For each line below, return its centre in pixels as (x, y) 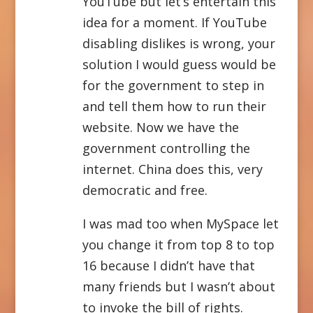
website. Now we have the (160, 127)
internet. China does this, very (172, 169)
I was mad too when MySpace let (180, 223)
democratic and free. (145, 190)
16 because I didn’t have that (168, 265)
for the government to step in (173, 85)
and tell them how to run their (174, 106)
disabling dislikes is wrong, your (179, 43)
